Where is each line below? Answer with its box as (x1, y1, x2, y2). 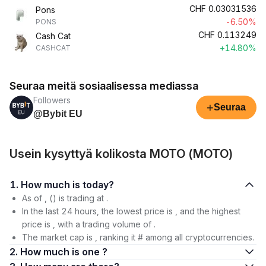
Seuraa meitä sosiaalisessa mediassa (9, 80, 198, 92)
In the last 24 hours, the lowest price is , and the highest (22, 206, 240, 216)
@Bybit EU (33, 109, 83, 119)
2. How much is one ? (20, 246, 107, 258)
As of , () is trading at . (22, 193, 108, 203)
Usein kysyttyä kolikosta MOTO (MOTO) (9, 147, 233, 161)
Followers (33, 95, 71, 105)
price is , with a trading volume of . (22, 219, 156, 229)
